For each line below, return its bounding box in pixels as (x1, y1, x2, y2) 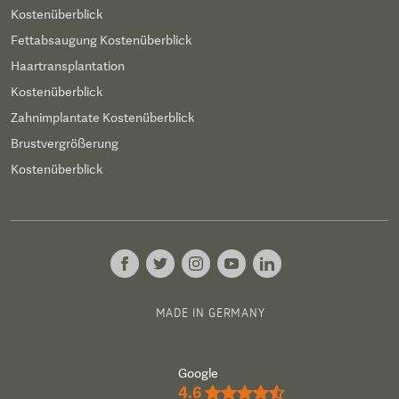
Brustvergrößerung (11, 136, 118, 151)
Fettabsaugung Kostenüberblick (11, 33, 191, 47)
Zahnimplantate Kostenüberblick (11, 110, 194, 125)
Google (177, 365, 218, 380)
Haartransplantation (11, 59, 125, 73)
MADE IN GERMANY (155, 305, 265, 320)
